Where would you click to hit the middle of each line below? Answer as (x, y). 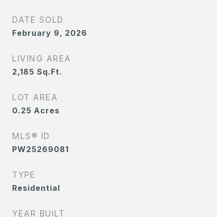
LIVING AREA (42, 59)
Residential (36, 188)
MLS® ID (31, 136)
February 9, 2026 (50, 33)
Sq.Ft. (50, 72)
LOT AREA (35, 97)
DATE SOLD (38, 20)
